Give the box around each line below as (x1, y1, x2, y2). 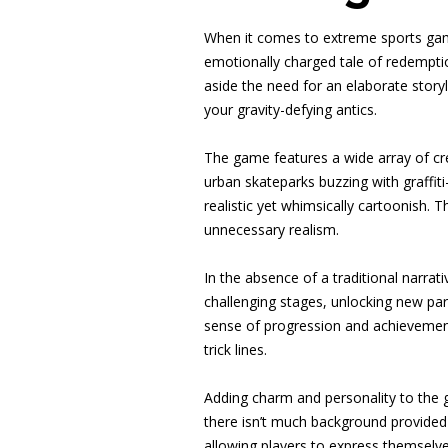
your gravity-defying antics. (204, 100, 377, 119)
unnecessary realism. (204, 220, 339, 239)
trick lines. (204, 340, 267, 359)
